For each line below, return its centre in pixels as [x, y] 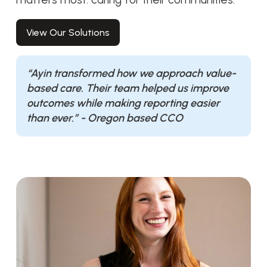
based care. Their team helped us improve [128, 88]
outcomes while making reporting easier [123, 103]
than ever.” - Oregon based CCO [105, 118]
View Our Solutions [68, 32]
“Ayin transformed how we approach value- [131, 73]
